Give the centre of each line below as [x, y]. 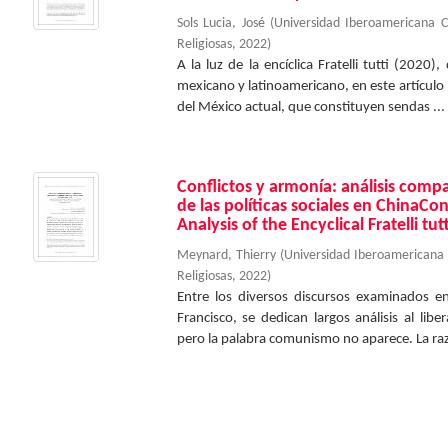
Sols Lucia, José [220, 23]
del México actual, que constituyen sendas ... [310, 107]
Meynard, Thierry [226, 255]
